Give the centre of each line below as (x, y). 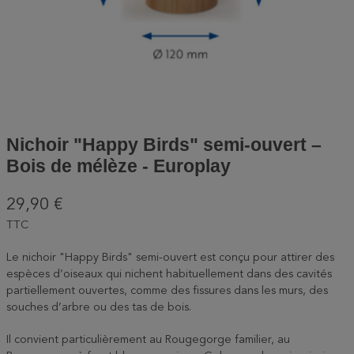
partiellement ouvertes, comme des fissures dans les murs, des (167, 291)
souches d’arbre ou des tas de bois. (99, 307)
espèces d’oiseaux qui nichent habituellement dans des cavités (169, 274)
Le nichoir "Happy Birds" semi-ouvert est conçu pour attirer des (170, 258)
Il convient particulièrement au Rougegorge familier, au (148, 340)
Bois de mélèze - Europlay (119, 166)
